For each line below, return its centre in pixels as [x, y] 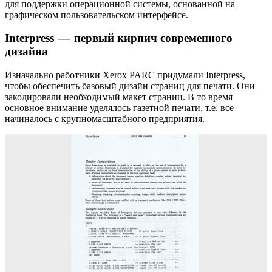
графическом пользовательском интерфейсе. [97, 15]
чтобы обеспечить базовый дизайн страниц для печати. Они [130, 86]
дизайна [26, 52]
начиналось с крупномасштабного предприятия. [105, 118]
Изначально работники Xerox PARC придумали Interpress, [125, 75]
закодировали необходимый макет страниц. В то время [119, 97]
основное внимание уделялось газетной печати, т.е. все [119, 107]
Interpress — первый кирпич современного [119, 38]
